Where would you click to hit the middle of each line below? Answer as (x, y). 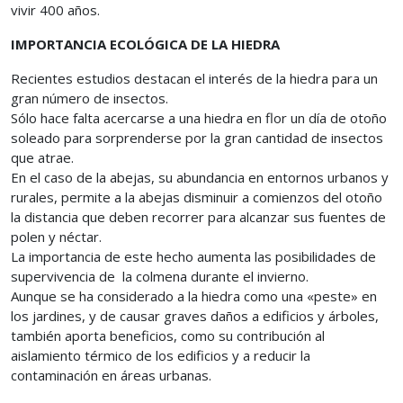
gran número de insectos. (90, 98)
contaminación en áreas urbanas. (111, 375)
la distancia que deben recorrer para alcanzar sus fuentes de (198, 217)
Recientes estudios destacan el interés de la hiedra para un (194, 78)
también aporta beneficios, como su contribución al (168, 336)
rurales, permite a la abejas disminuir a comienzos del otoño (197, 197)
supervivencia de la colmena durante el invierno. (160, 276)
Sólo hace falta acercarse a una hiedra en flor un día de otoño (199, 118)
